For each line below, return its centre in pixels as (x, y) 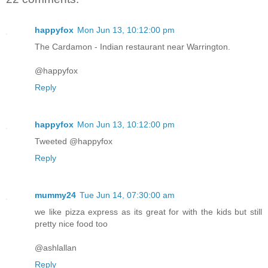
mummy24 (55, 195)
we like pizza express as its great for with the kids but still (148, 211)
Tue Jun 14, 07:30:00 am (127, 195)
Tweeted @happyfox (74, 141)
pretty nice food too (71, 223)
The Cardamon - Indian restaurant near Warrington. (133, 47)
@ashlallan (56, 247)
